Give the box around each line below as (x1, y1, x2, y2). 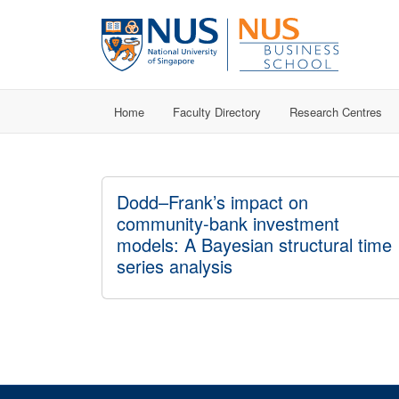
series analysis (117, 253, 232, 279)
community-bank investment (117, 210, 339, 236)
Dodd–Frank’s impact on (117, 189, 308, 215)
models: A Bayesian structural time (117, 232, 392, 257)
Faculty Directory (173, 102, 261, 120)
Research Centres (289, 102, 382, 120)
